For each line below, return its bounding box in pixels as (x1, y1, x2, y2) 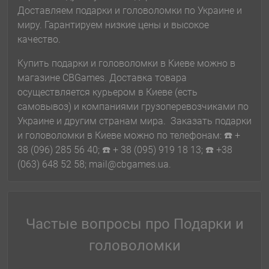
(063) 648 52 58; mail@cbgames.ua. (17, 159, 171, 171)
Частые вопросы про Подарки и (25, 216, 244, 233)
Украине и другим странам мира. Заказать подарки (17, 115, 252, 127)
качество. (17, 34, 65, 46)
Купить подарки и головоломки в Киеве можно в (17, 58, 235, 70)
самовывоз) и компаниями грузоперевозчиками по (17, 101, 249, 113)
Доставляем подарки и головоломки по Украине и (17, 5, 242, 17)
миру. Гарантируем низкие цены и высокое (17, 19, 209, 31)
